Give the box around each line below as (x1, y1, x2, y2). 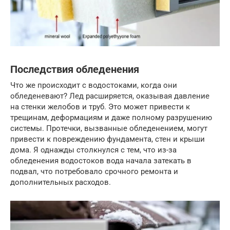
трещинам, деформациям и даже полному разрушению (10, 112, 212, 122)
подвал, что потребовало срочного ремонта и (10, 166, 178, 176)
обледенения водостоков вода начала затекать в (10, 156, 191, 165)
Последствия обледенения (10, 63, 139, 75)
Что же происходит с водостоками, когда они (10, 80, 177, 90)
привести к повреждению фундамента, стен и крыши (10, 134, 205, 144)
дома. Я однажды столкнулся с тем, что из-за (10, 145, 177, 155)
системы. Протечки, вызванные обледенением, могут (10, 123, 207, 133)
